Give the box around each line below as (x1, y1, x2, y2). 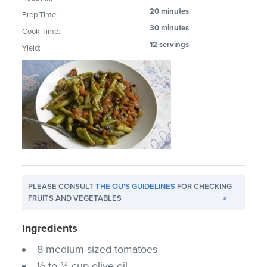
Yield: (22, 43, 41, 53)
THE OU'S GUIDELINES (95, 181, 176, 191)
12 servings (150, 39, 190, 49)
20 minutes (150, 6, 190, 16)
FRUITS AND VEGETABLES (28, 193, 122, 203)
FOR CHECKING (175, 181, 232, 191)
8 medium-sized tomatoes (37, 242, 158, 256)
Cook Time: (22, 26, 61, 36)
